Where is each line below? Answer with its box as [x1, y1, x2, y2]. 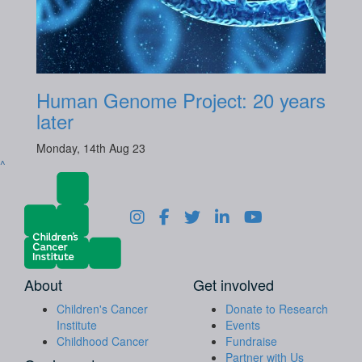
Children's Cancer [57, 300, 148, 317]
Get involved [193, 273, 274, 295]
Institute [57, 316, 97, 333]
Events [225, 316, 260, 333]
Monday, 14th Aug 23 [36, 139, 145, 156]
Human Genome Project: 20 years [36, 85, 326, 114]
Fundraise [225, 332, 277, 349]
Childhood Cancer [57, 332, 149, 349]
